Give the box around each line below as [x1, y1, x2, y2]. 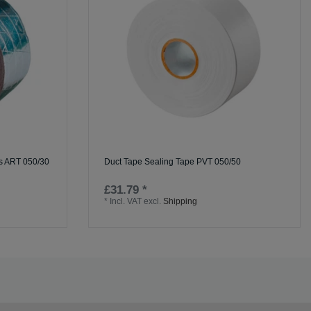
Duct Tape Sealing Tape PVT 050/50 [104, 156, 242, 167]
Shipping [163, 196, 198, 206]
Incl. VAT [110, 196, 142, 206]
